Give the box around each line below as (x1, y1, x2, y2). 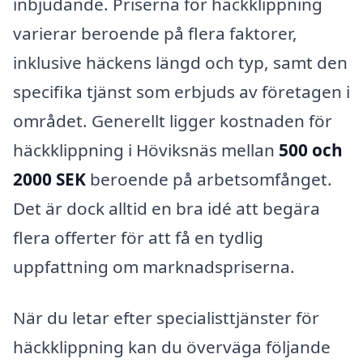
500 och (279, 138, 343, 161)
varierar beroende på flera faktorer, (13, 21, 297, 45)
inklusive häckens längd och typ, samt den (13, 50, 348, 74)
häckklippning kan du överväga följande (13, 335, 331, 359)
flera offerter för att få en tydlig (13, 225, 263, 249)
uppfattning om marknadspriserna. (13, 254, 295, 278)
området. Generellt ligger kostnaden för (13, 109, 332, 132)
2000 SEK (13, 167, 86, 190)
